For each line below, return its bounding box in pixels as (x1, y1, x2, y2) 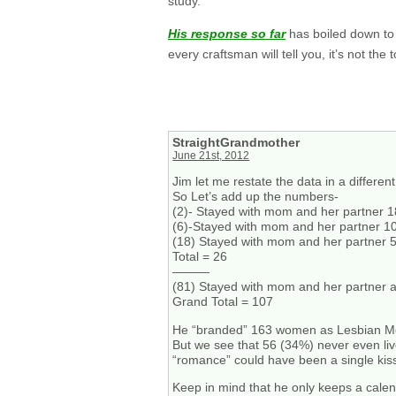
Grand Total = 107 (172, 294, 274, 309)
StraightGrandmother (172, 135, 301, 150)
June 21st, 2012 (172, 150, 250, 162)
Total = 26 (172, 249, 228, 264)
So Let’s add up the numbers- (172, 189, 339, 204)
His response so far (168, 26, 286, 41)
